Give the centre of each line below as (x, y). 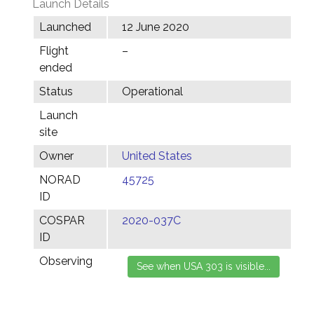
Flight (54, 51)
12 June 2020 (156, 27)
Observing (66, 261)
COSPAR (62, 220)
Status (56, 91)
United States (157, 156)
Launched (65, 27)
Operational (152, 91)
